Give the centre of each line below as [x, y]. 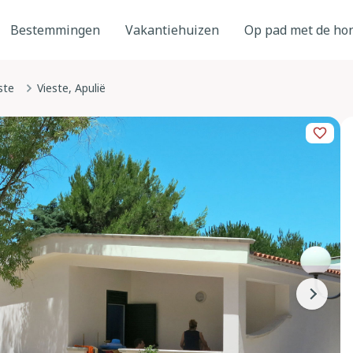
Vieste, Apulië [71, 88]
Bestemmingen [55, 30]
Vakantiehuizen [172, 30]
